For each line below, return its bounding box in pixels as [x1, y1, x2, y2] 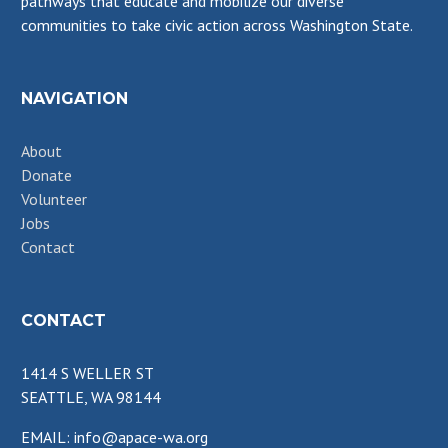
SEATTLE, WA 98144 [20, 387, 161, 407]
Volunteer [20, 189, 87, 209]
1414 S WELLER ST [20, 363, 154, 383]
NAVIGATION [20, 89, 128, 108]
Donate [20, 165, 72, 185]
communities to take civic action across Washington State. [20, 15, 413, 35]
